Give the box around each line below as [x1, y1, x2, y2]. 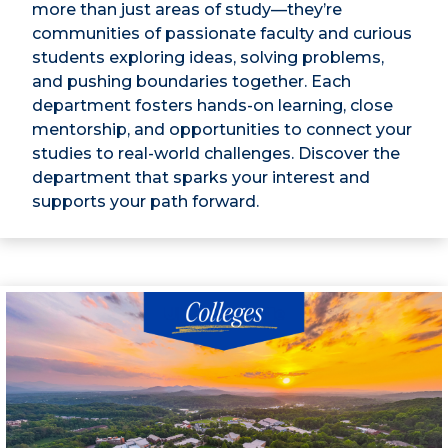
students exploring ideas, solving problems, [32, 48, 384, 68]
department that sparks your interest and [32, 168, 370, 188]
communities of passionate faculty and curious [32, 24, 412, 44]
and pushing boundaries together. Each [32, 72, 351, 92]
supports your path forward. [32, 192, 259, 212]
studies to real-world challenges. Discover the [32, 144, 400, 164]
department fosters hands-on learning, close [32, 96, 393, 116]
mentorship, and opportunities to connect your [32, 120, 412, 140]
